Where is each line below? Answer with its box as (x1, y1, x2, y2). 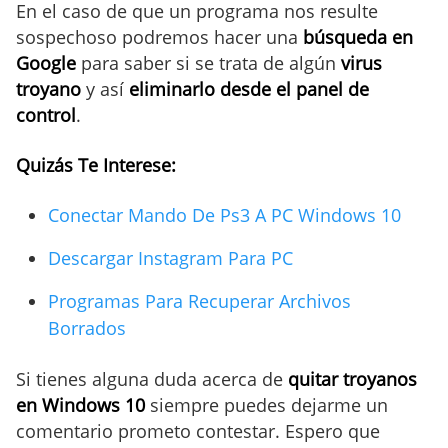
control (16, 103, 76, 128)
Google (16, 51, 76, 76)
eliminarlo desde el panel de (124, 77, 369, 102)
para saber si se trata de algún (76, 51, 341, 76)
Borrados (48, 316, 126, 341)
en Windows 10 (16, 393, 145, 418)
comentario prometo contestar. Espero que (16, 419, 380, 444)
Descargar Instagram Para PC (48, 246, 293, 271)
